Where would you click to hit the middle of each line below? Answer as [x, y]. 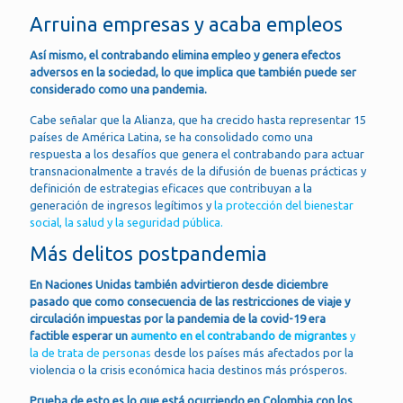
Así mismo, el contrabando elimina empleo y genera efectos [185, 54]
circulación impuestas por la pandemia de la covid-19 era [178, 318]
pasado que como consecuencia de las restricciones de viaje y [190, 301]
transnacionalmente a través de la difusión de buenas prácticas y [198, 170]
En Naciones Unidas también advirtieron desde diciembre [179, 284]
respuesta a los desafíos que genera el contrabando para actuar [197, 153]
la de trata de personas [92, 352]
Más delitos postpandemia [148, 253]
